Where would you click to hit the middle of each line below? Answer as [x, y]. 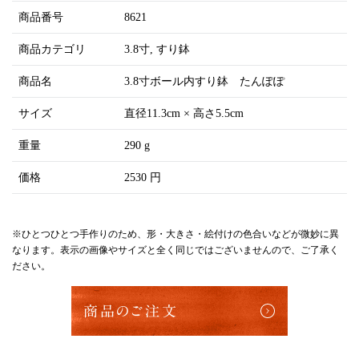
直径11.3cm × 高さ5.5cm [184, 113]
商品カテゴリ [52, 49]
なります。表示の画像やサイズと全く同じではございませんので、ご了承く [175, 250]
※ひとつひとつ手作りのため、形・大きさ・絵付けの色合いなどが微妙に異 [175, 234]
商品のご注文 [131, 311]
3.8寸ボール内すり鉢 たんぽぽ [204, 81]
